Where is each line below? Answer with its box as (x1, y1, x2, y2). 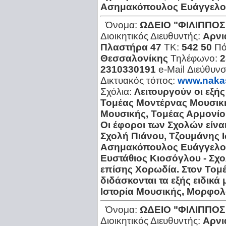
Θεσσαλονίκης (100, 53, 168, 64)
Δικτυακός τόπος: (100, 75, 178, 86)
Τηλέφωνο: (171, 53, 220, 64)
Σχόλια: (100, 86, 134, 97)
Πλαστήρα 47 (100, 42, 161, 53)
